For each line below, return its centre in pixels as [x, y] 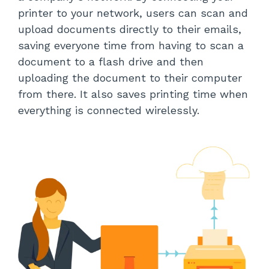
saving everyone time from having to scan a [131, 46]
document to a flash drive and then [111, 62]
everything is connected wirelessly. [109, 110]
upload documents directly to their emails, [130, 29]
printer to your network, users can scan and [133, 13]
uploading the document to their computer [130, 78]
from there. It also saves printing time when [133, 94]
